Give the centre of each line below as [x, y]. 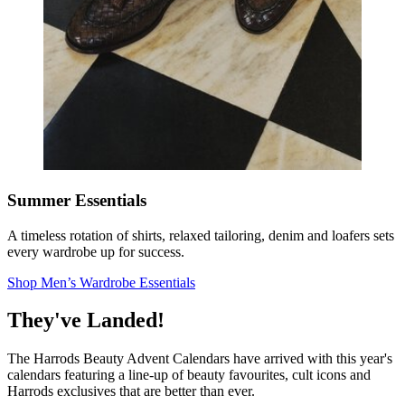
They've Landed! [86, 320]
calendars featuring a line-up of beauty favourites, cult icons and [189, 375]
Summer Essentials [77, 200]
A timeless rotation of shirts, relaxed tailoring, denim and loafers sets [201, 235]
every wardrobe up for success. [96, 251]
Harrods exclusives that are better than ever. [131, 391]
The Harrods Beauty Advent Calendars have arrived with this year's [200, 359]
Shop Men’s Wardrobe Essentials [101, 282]
